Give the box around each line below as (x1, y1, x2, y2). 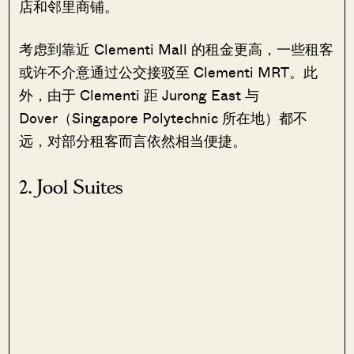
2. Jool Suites (19, 175, 124, 198)
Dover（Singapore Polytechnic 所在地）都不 (19, 107, 308, 128)
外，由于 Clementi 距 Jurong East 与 (19, 84, 260, 105)
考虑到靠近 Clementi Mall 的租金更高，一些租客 (19, 38, 334, 59)
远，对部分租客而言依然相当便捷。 (19, 130, 247, 151)
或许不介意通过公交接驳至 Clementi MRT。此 (19, 61, 318, 82)
